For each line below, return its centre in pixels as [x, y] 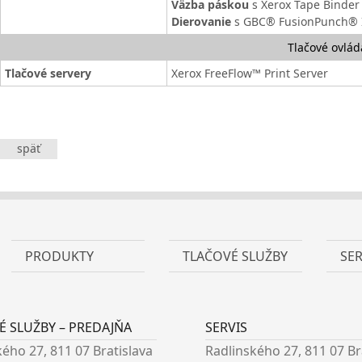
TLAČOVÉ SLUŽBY [235, 256]
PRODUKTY [59, 256]
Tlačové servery [48, 73]
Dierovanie [203, 21]
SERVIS [226, 327]
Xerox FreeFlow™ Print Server [250, 73]
